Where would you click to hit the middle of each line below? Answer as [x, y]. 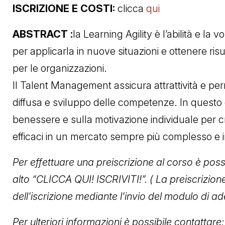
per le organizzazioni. [60, 68]
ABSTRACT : [43, 34]
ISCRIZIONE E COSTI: [65, 8]
